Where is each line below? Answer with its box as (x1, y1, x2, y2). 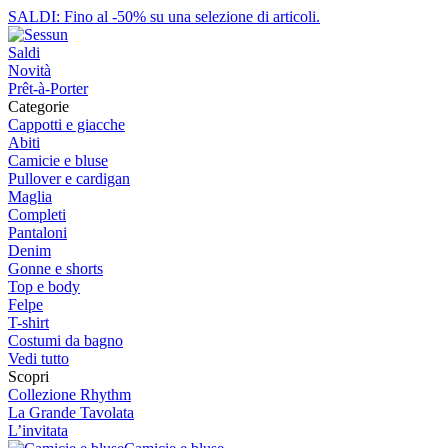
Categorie (8, 98, 69, 115)
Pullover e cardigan (8, 170, 130, 187)
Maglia (8, 188, 52, 205)
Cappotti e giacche (8, 116, 125, 133)
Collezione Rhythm (8, 386, 131, 403)
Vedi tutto (8, 350, 69, 367)
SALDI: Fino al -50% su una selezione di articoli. (8, 8, 320, 25)
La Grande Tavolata (8, 404, 134, 421)
